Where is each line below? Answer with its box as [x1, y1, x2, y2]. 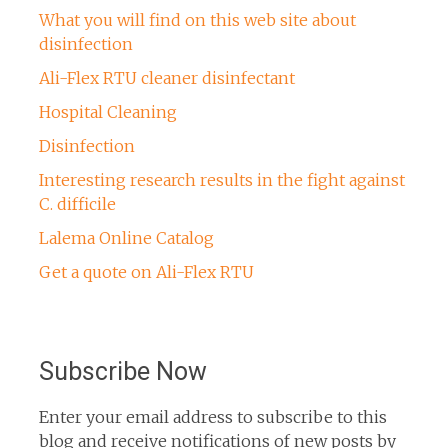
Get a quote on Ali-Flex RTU [38, 262, 254, 283]
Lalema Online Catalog [38, 228, 214, 249]
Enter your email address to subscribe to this [38, 407, 387, 428]
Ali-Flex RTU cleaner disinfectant [38, 68, 295, 89]
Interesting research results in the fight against [38, 170, 405, 191]
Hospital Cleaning [38, 102, 177, 123]
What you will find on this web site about [38, 10, 356, 31]
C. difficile [38, 194, 116, 215]
